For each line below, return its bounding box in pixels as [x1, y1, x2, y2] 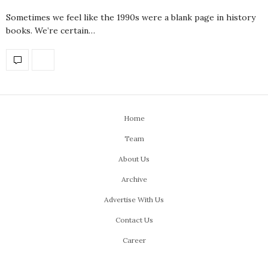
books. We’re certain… [6, 25, 95, 36]
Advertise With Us [104, 194, 164, 204]
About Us [118, 154, 150, 163]
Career [122, 235, 146, 245]
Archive [121, 174, 147, 184]
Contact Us [115, 215, 153, 224]
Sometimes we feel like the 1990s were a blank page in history [6, 11, 255, 23]
